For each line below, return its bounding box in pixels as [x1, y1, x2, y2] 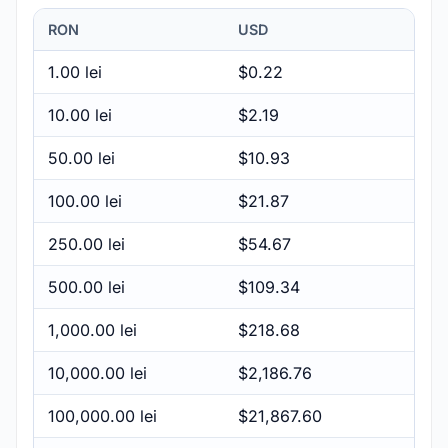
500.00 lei [48, 276, 125, 297]
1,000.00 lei [48, 319, 137, 340]
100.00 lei [48, 190, 122, 211]
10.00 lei [48, 104, 112, 125]
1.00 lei [48, 61, 102, 82]
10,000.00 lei [48, 362, 147, 383]
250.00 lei [48, 233, 125, 254]
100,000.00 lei [48, 405, 157, 426]
